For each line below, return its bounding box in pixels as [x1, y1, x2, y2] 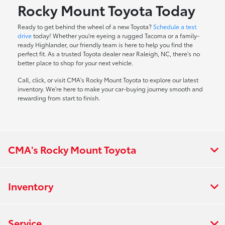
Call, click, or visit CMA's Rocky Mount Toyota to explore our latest [18, 75, 199, 84]
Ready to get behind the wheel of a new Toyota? [18, 22, 154, 31]
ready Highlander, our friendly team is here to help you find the [18, 40, 193, 49]
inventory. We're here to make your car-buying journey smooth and [18, 84, 203, 93]
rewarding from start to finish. [18, 93, 100, 102]
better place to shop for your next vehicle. [18, 58, 134, 67]
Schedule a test [153, 22, 197, 31]
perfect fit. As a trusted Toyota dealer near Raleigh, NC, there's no [18, 49, 200, 58]
